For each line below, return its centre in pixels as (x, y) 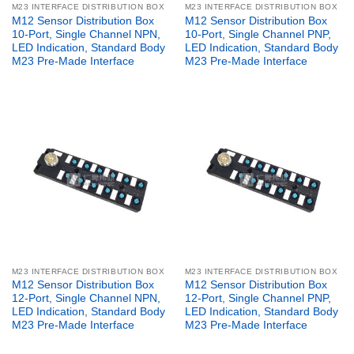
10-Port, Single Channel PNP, (258, 34)
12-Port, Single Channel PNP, (258, 299)
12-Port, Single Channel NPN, (86, 299)
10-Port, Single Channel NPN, (86, 34)
